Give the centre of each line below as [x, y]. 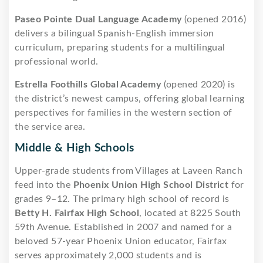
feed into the [44, 185]
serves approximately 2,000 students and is [108, 256]
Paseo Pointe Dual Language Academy [98, 20]
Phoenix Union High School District [151, 185]
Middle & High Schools [75, 149]
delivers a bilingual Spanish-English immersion [114, 34]
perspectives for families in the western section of [124, 113]
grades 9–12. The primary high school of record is [122, 199]
